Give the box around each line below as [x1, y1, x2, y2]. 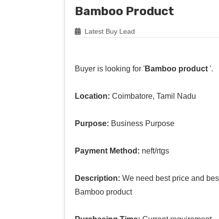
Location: [75, 91, 110, 100]
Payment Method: [75, 146, 140, 155]
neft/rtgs [140, 146, 169, 155]
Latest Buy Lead [83, 27, 135, 35]
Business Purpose [109, 119, 175, 128]
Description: [75, 174, 120, 182]
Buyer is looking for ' [75, 64, 145, 73]
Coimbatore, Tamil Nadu [110, 91, 196, 100]
